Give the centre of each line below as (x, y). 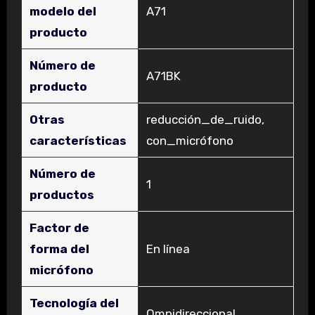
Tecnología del (74, 303)
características (78, 140)
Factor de (59, 227)
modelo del (63, 11)
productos (62, 194)
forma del (59, 249)
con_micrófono (189, 140)
